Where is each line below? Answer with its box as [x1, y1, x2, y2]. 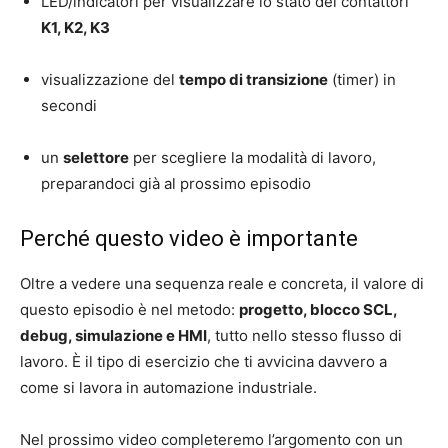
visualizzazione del [41, 70, 179, 90]
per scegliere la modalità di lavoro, [129, 148, 376, 168]
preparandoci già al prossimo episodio [41, 174, 311, 194]
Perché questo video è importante [20, 226, 358, 252]
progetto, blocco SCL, [239, 300, 397, 320]
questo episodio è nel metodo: [20, 300, 239, 320]
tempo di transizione [179, 70, 328, 90]
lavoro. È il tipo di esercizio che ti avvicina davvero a [20, 352, 387, 372]
